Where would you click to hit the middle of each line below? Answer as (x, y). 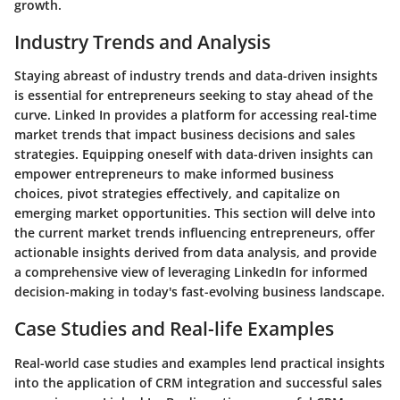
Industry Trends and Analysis (142, 42)
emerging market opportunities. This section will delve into (195, 213)
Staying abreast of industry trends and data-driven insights (196, 75)
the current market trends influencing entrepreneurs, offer (195, 233)
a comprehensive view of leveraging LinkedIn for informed (191, 272)
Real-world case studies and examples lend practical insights (200, 362)
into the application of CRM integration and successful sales (198, 382)
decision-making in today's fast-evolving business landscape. (200, 292)
